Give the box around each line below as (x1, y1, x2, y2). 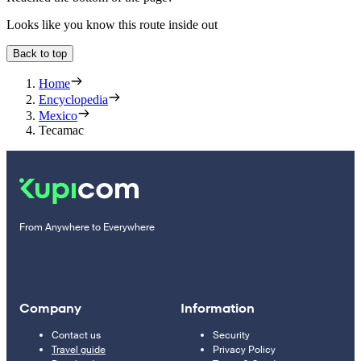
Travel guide (52, 342, 106, 356)
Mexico (39, 108, 77, 122)
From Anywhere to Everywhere (19, 220, 155, 234)
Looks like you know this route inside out (6, 17, 218, 31)
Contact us (52, 328, 101, 342)
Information (180, 298, 255, 317)
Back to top (13, 47, 67, 60)
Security (213, 328, 250, 342)
